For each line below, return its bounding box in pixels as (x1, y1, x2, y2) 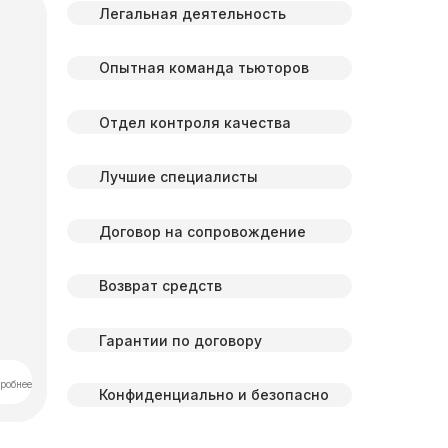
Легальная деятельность (99, 4, 286, 22)
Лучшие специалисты (99, 168, 258, 186)
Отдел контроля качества (99, 113, 291, 131)
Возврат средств (99, 277, 222, 295)
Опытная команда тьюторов (99, 59, 309, 77)
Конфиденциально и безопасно (99, 386, 329, 404)
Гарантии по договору (99, 331, 262, 349)
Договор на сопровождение (99, 222, 306, 240)
